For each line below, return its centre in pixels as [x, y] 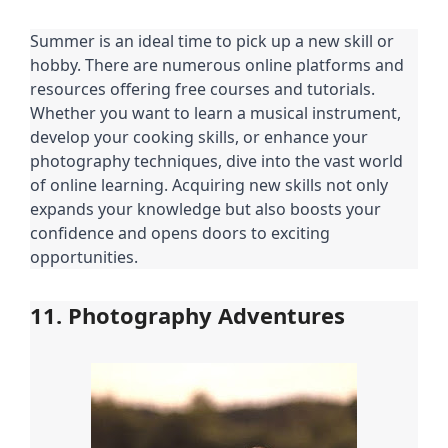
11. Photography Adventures [187, 314]
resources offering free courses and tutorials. [202, 88]
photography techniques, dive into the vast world [216, 160]
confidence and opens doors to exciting [180, 232]
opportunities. [84, 256]
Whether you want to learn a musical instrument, [215, 112]
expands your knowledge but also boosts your [205, 208]
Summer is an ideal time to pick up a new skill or [212, 40]
